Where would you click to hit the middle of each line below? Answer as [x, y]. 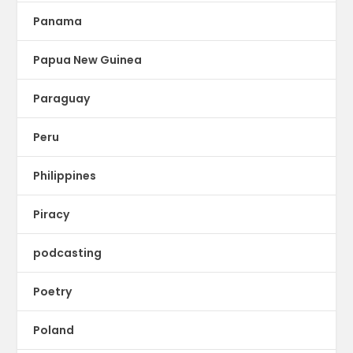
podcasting [68, 253]
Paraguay [62, 99]
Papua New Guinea [88, 60]
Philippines [65, 176]
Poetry [53, 292]
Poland [54, 331]
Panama [58, 22]
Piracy [52, 215]
